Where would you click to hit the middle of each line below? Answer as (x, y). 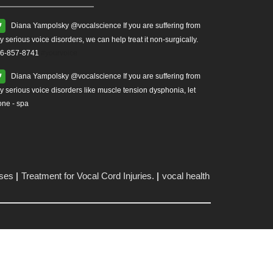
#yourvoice (58, 53)
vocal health (186, 176)
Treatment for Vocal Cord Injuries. (87, 176)
